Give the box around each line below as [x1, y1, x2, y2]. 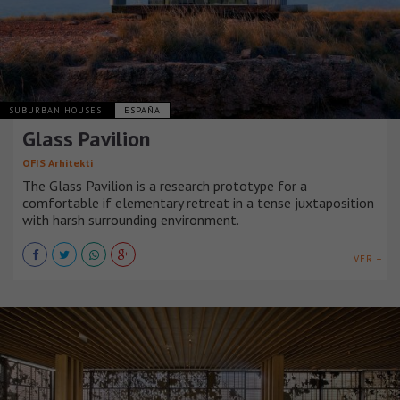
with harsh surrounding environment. [22, 210, 239, 229]
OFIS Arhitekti [22, 155, 93, 170]
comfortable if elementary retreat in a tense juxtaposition [22, 193, 374, 212]
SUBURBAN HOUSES [9, 104, 105, 116]
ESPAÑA [124, 104, 161, 116]
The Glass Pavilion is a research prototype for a [22, 176, 307, 195]
